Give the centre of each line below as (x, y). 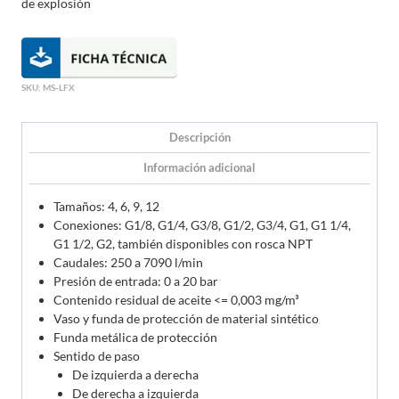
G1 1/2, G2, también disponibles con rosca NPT (183, 243)
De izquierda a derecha (135, 374)
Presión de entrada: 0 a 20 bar (136, 281)
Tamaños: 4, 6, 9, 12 (106, 206)
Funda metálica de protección (135, 337)
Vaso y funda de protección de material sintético (186, 318)
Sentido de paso (97, 355)
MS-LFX (59, 87)
